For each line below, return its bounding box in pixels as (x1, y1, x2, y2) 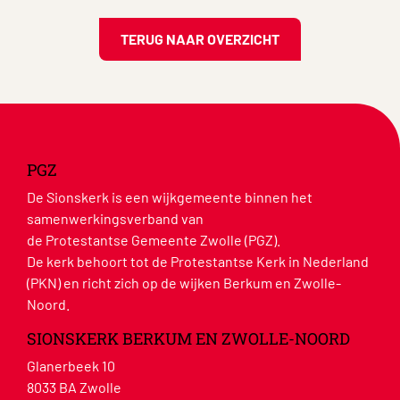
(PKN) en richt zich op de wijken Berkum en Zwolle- (27, 273, 341, 291)
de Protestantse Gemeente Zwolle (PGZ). (27, 230, 280, 248)
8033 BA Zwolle (27, 378, 121, 396)
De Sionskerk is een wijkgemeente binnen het (27, 187, 312, 205)
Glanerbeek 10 (27, 356, 115, 374)
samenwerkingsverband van (27, 209, 204, 227)
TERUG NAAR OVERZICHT (121, 29, 279, 47)
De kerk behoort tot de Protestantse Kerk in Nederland (27, 252, 369, 270)
